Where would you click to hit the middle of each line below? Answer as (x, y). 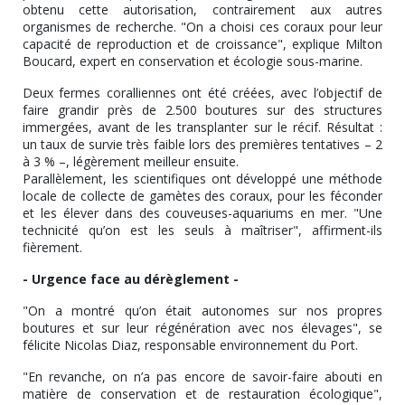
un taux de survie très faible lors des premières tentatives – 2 (202, 144)
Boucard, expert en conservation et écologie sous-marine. (193, 61)
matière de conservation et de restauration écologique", (202, 393)
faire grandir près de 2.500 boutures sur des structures (202, 109)
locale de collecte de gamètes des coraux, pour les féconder (202, 195)
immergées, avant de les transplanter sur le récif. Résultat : (202, 127)
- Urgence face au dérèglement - (131, 278)
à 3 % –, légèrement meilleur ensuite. (131, 161)
